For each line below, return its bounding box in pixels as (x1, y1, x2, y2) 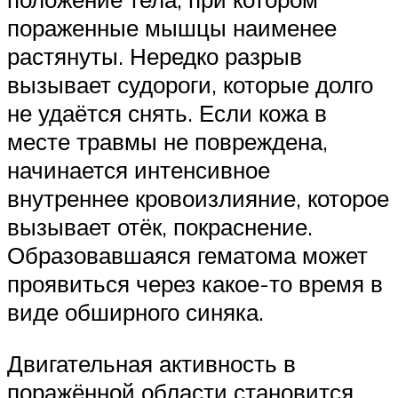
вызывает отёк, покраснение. (7, 212, 313, 242)
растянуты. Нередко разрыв (7, 42, 302, 71)
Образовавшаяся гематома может (7, 241, 368, 270)
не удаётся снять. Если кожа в (7, 99, 327, 128)
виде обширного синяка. (7, 298, 264, 327)
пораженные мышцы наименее (7, 13, 337, 43)
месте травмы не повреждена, (7, 127, 328, 156)
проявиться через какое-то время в (7, 269, 383, 298)
